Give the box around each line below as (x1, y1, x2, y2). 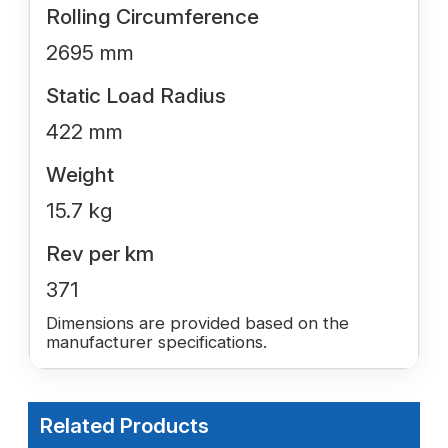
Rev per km (46, 240, 154, 266)
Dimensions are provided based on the (46, 312, 349, 333)
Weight (46, 161, 114, 187)
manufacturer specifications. (46, 331, 267, 352)
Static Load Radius (46, 82, 226, 108)
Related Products (40, 412, 209, 438)
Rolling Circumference (46, 3, 259, 29)
